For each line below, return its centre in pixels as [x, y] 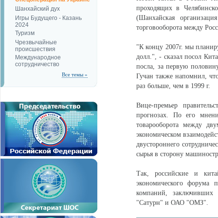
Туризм [25, 33]
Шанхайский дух [37, 9]
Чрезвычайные [36, 42]
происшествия [35, 49]
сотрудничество [37, 64]
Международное [38, 57]
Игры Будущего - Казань [48, 18]
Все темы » [75, 74]
